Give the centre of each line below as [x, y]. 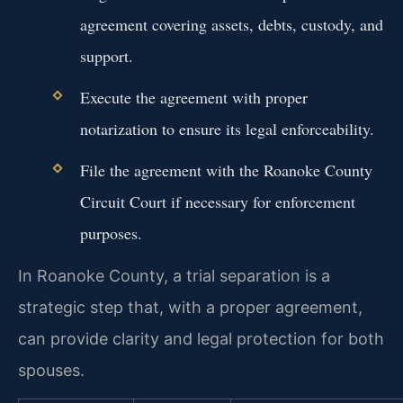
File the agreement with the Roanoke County [226, 170]
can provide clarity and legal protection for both [201, 338]
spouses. [51, 370]
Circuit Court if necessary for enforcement [217, 202]
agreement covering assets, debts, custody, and [231, 24]
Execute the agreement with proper [193, 98]
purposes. [111, 233]
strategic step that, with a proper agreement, [190, 307]
